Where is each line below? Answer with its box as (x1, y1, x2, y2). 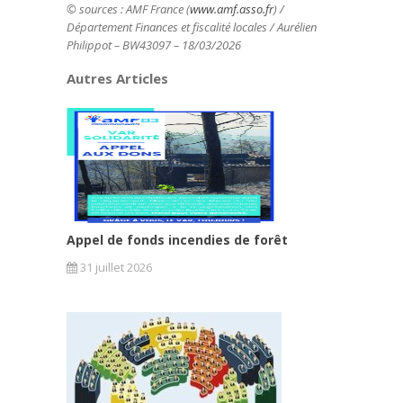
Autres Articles (67, 69, 168, 87)
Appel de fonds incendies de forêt (67, 231, 288, 248)
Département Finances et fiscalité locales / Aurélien (67, 19, 317, 35)
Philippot (67, 37, 112, 53)
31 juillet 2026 (77, 259, 152, 275)
